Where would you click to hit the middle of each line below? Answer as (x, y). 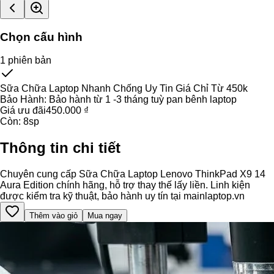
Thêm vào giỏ (54, 216)
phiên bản (28, 61)
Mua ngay (105, 216)
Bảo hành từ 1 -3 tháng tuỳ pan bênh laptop (143, 100)
